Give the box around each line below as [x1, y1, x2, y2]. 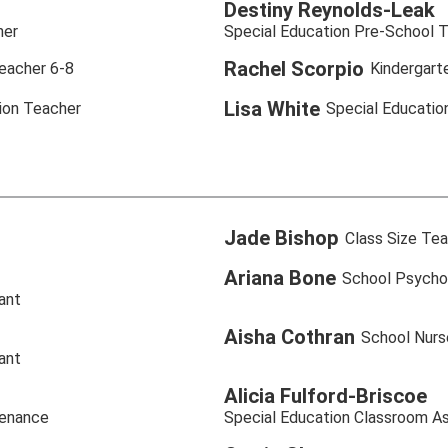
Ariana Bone [224, 266, 336, 291]
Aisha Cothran [224, 325, 355, 350]
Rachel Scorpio [224, 56, 364, 81]
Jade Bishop [224, 226, 339, 251]
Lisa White [224, 96, 320, 121]
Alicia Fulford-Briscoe [224, 384, 427, 409]
